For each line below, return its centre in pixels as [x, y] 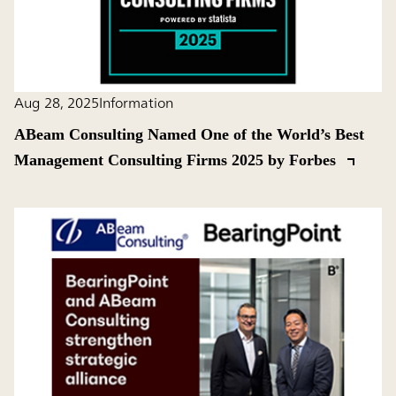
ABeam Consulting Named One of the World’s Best [189, 135]
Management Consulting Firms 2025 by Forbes [177, 160]
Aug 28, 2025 [57, 103]
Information [136, 103]
